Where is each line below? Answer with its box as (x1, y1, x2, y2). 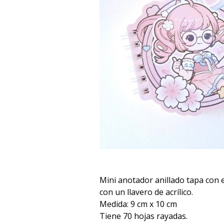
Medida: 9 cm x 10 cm (99, 198, 177, 209)
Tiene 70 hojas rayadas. (99, 210, 187, 221)
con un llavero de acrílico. (99, 186, 193, 197)
